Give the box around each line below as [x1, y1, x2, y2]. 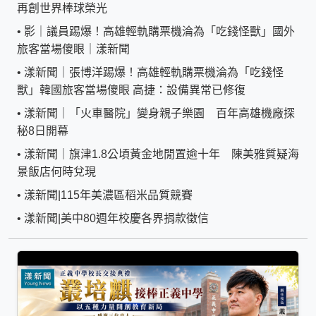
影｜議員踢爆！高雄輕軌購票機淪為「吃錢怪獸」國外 [24, 25, 295, 37]
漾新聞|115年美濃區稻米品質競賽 [24, 188, 193, 201]
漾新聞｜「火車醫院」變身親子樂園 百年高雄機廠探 [24, 107, 295, 119]
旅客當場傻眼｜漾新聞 [17, 42, 130, 55]
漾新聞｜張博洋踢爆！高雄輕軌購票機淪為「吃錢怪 [24, 66, 284, 78]
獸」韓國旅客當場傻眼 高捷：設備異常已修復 [17, 83, 245, 96]
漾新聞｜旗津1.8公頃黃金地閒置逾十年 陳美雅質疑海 [24, 147, 299, 160]
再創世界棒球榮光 [17, 1, 107, 14]
